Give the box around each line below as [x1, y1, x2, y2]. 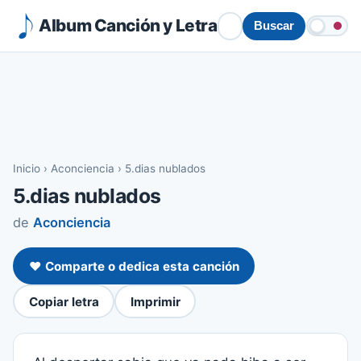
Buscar [253, 19, 294, 32]
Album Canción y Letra [39, 15, 218, 35]
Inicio [13, 162, 40, 175]
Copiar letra [28, 293, 99, 309]
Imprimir [130, 293, 180, 309]
